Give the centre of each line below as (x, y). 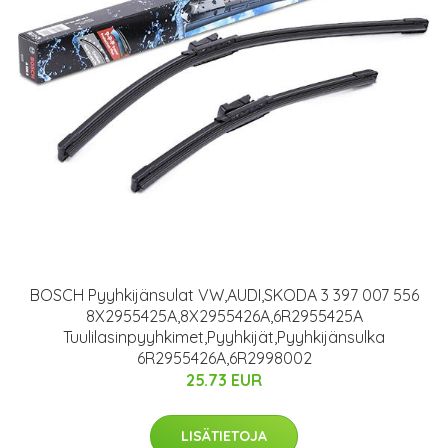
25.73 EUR (224, 380)
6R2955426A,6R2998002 (224, 358)
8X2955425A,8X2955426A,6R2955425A (224, 316)
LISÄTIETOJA (224, 436)
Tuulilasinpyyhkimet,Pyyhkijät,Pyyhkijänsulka (224, 337)
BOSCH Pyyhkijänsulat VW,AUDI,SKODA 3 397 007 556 (224, 295)
